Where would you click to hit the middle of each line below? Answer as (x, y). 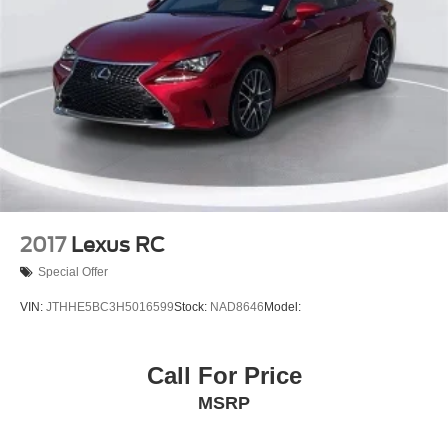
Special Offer (73, 272)
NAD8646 (237, 307)
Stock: (192, 307)
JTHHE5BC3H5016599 (110, 307)
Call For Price (224, 376)
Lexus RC (118, 244)
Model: (282, 307)
